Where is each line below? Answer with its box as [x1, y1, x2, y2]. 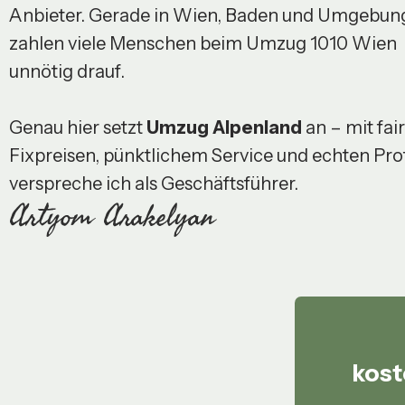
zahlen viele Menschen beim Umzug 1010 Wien [9, 33, 397, 55]
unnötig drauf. [9, 61, 125, 83]
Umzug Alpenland [146, 117, 302, 139]
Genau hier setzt [9, 117, 146, 139]
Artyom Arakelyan [9, 189, 214, 243]
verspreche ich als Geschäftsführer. [9, 173, 298, 195]
